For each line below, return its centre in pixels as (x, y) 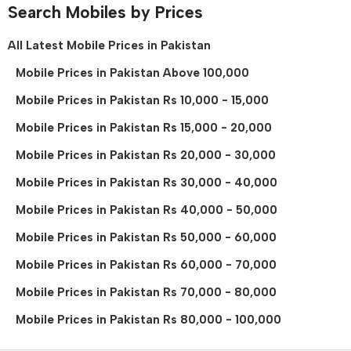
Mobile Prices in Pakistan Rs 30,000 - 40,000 (147, 182)
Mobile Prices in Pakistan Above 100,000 (132, 72)
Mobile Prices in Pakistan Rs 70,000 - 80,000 (146, 292)
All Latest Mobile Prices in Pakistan (109, 45)
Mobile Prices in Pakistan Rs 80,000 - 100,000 (148, 319)
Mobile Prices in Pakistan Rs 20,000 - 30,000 (146, 155)
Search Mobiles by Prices (105, 12)
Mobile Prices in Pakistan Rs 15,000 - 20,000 (144, 127)
